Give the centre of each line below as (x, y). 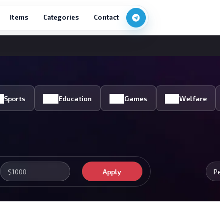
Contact (107, 17)
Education (75, 98)
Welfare (193, 98)
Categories (61, 17)
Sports (15, 98)
